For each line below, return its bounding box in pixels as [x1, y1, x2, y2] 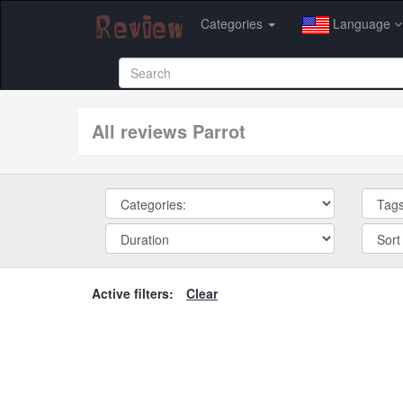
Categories [201, 14, 266, 32]
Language [329, 14, 394, 32]
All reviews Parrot [104, 117, 246, 144]
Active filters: [92, 283, 174, 302]
